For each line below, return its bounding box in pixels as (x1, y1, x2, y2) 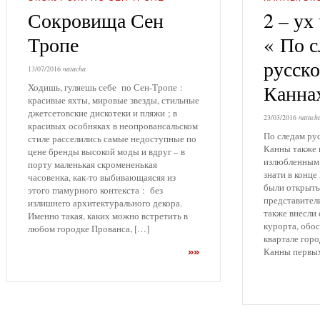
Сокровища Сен (28, 6, 164, 34)
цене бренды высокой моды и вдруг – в (28, 145, 185, 159)
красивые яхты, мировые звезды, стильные (28, 94, 199, 107)
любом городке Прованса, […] (28, 222, 149, 236)
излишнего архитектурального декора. (28, 196, 182, 210)
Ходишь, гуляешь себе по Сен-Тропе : (28, 81, 183, 94)
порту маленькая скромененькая (28, 158, 157, 171)
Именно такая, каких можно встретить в (28, 209, 188, 223)
